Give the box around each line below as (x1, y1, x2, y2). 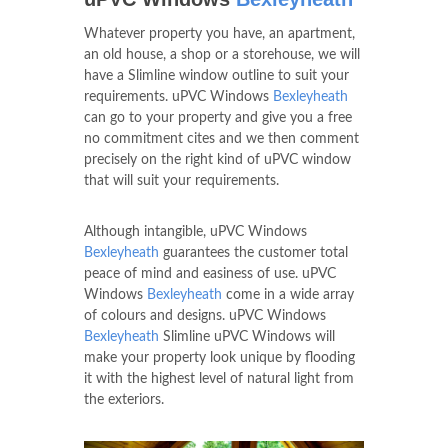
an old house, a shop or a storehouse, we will (84, 47, 360, 62)
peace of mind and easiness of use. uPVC (84, 266, 336, 281)
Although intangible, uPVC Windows (84, 224, 307, 239)
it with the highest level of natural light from (84, 371, 354, 386)
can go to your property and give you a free (84, 110, 352, 125)
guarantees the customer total (159, 245, 348, 260)
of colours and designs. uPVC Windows (84, 308, 326, 323)
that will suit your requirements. (84, 173, 279, 188)
